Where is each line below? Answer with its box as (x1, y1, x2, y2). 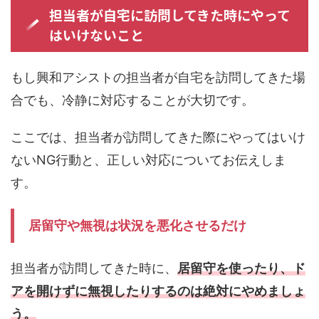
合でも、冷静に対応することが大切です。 (11, 93, 254, 108)
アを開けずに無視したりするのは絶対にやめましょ (11, 283, 305, 299)
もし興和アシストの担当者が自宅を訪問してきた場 (11, 70, 305, 85)
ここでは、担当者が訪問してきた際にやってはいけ (11, 130, 305, 145)
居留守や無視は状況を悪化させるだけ (28, 218, 246, 234)
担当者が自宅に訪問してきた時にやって (48, 5, 291, 25)
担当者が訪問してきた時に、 (11, 261, 177, 276)
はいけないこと (48, 25, 144, 45)
